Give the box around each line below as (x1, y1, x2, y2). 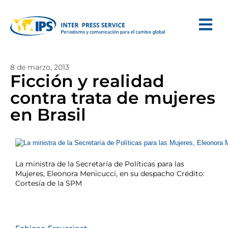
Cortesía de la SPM (15, 179, 82, 188)
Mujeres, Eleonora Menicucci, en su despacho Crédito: (15, 169, 205, 178)
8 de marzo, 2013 (10, 63, 69, 72)
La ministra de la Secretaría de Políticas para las (15, 159, 184, 168)
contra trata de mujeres (10, 88, 216, 108)
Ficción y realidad (10, 71, 164, 91)
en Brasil (10, 104, 86, 125)
